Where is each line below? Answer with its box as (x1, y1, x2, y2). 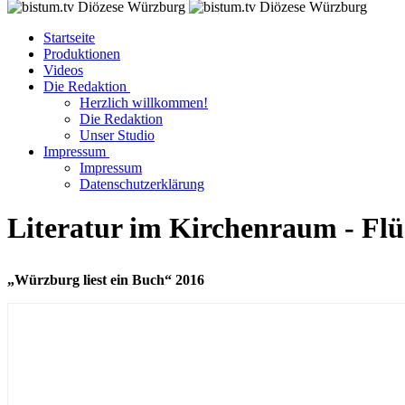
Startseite (43, 30, 95, 45)
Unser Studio (80, 127, 155, 143)
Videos (43, 62, 83, 78)
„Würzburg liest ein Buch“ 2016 (7, 272, 204, 288)
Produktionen (43, 46, 120, 61)
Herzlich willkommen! (80, 95, 208, 110)
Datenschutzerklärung (80, 176, 204, 192)
